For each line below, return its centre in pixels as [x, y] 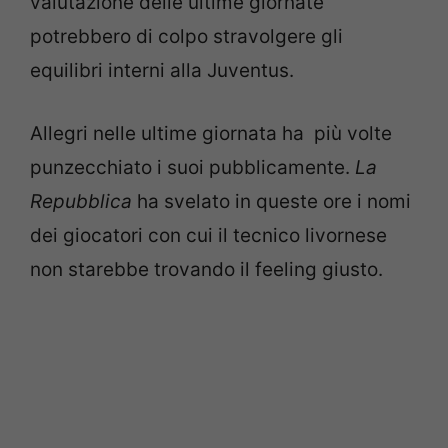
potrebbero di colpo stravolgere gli [186, 37]
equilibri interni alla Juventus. [162, 71]
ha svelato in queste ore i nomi [271, 201]
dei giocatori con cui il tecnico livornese [208, 235]
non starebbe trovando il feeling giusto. [206, 269]
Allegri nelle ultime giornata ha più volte [211, 133]
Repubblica [81, 201]
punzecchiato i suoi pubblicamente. [192, 167]
